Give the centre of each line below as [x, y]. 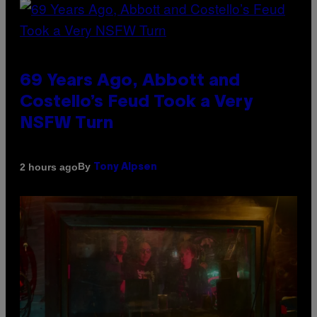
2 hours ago [49, 167]
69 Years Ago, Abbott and [130, 82]
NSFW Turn [67, 124]
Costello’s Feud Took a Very [136, 103]
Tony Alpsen [125, 168]
